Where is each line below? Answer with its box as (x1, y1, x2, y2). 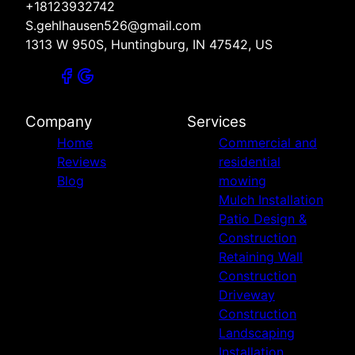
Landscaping (219, 324, 295, 341)
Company (25, 112, 92, 131)
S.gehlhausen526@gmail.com (25, 17, 201, 33)
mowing (219, 172, 266, 189)
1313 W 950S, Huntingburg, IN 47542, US (25, 36, 273, 52)
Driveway (219, 286, 275, 303)
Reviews (57, 153, 106, 170)
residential (219, 153, 281, 170)
